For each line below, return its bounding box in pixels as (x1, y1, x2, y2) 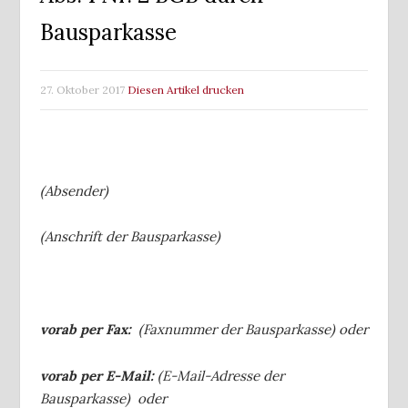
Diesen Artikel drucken (127, 83, 244, 97)
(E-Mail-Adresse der (158, 366, 284, 384)
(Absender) (40, 181, 108, 199)
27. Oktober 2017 (40, 83, 125, 97)
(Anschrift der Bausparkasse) (40, 228, 220, 246)
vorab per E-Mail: (40, 366, 158, 384)
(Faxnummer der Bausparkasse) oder (131, 320, 368, 338)
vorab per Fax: (40, 320, 131, 338)
